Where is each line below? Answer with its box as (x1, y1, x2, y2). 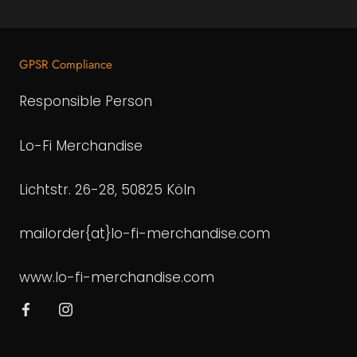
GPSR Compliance (19, 56, 112, 74)
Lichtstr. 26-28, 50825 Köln (19, 179, 195, 199)
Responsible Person (19, 92, 152, 112)
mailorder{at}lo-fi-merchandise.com (19, 223, 270, 243)
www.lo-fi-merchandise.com (19, 268, 214, 288)
